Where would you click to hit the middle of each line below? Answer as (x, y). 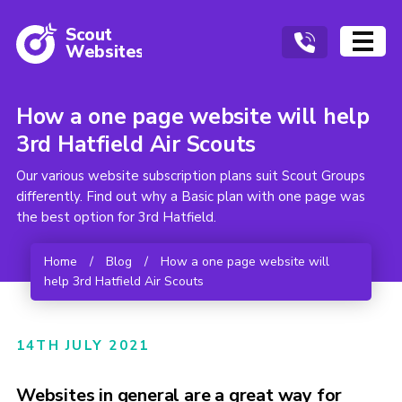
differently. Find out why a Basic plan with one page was (190, 197)
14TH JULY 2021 (83, 345)
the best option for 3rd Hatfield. (116, 217)
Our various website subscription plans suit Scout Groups (190, 176)
